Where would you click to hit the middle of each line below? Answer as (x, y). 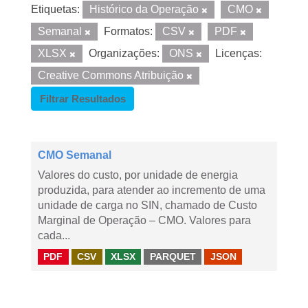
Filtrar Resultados (82, 99)
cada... (54, 235)
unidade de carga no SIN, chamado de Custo (147, 205)
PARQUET (173, 256)
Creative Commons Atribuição (112, 75)
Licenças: (239, 53)
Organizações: (124, 53)
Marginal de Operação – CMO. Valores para (144, 220)
